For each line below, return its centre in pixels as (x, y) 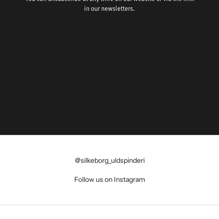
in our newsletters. (109, 9)
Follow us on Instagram (109, 179)
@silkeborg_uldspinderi (109, 160)
